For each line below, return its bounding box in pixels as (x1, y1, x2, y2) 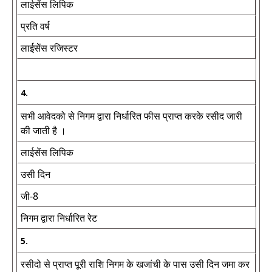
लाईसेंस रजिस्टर (21, 41, 78, 55)
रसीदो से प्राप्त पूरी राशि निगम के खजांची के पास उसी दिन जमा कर (21, 257, 250, 271)
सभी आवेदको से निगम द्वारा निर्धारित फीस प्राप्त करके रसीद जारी (21, 109, 242, 123)
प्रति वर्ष (21, 19, 50, 33)
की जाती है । (21, 124, 66, 137)
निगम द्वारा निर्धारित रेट (21, 211, 97, 225)
